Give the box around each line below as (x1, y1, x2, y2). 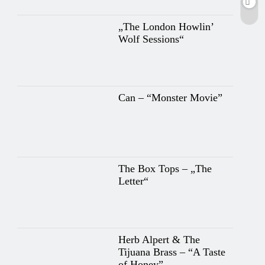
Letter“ (118, 174, 148, 187)
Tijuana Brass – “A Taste (118, 245, 225, 258)
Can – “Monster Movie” (118, 91, 222, 104)
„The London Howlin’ (118, 20, 214, 33)
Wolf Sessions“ (118, 33, 184, 45)
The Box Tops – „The (118, 162, 212, 174)
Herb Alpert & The (118, 233, 200, 245)
